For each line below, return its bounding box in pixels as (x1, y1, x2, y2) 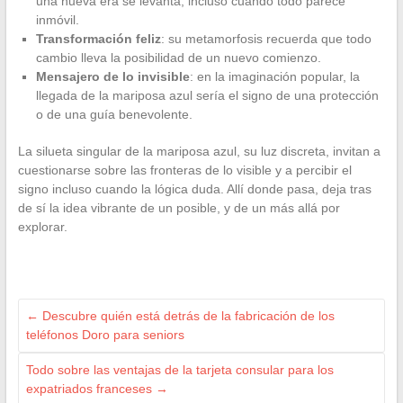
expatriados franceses (25, 381, 156, 397)
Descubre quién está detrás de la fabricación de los (38, 309, 335, 324)
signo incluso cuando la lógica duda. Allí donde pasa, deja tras (17, 182, 372, 197)
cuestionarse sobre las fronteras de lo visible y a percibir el (17, 163, 352, 178)
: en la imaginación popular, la (189, 69, 360, 85)
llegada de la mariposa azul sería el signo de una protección (35, 88, 379, 103)
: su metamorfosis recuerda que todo (160, 31, 372, 47)
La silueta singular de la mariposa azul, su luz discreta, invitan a (17, 144, 381, 159)
